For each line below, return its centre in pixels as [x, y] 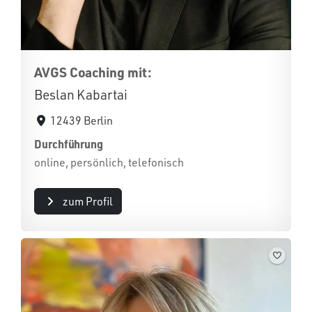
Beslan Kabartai [81, 95]
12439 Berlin [82, 120]
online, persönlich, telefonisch [109, 162]
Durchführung [69, 144]
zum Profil [87, 201]
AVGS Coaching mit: [93, 72]
